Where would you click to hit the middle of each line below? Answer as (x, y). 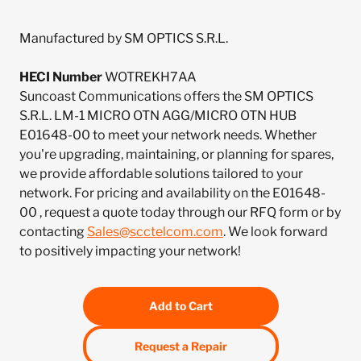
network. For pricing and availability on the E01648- (172, 193)
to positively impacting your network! (130, 251)
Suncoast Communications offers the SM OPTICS (166, 96)
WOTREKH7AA (149, 77)
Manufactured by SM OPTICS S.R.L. (124, 38)
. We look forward (276, 232)
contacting (53, 232)
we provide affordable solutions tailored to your (161, 174)
